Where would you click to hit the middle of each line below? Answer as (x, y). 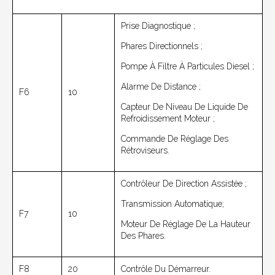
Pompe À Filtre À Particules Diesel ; (188, 67)
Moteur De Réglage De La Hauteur (186, 224)
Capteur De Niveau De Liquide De (184, 107)
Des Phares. (143, 236)
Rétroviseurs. (145, 151)
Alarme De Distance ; (161, 87)
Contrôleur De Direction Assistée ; (184, 184)
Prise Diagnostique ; (158, 26)
